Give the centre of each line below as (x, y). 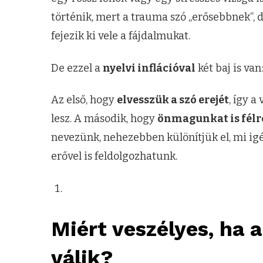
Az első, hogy (84, 100)
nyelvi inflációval (149, 68)
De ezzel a (77, 68)
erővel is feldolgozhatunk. (114, 156)
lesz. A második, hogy (104, 119)
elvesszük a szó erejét (173, 100)
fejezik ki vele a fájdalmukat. (121, 36)
